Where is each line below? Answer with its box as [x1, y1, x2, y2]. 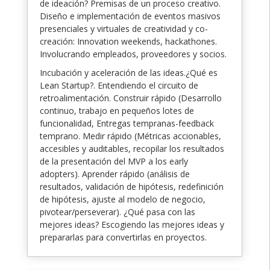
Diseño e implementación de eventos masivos [40, 10, 221, 22]
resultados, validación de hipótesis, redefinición [40, 180, 224, 192]
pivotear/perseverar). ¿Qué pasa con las [40, 206, 195, 218]
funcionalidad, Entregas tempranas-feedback [40, 117, 214, 129]
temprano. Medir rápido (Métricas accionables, [40, 130, 221, 142]
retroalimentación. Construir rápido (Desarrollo [40, 92, 222, 104]
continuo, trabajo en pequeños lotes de [40, 104, 194, 116]
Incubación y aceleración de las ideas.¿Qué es [40, 66, 218, 78]
